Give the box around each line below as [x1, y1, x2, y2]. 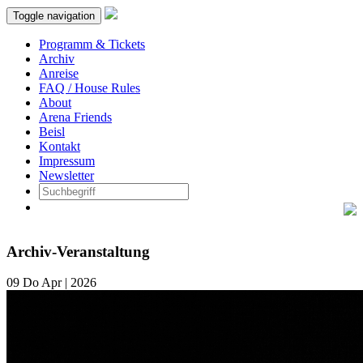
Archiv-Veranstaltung [6, 242, 150, 260]
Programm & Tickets [39, 37, 145, 51]
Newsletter [39, 169, 94, 182]
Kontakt [39, 139, 80, 153]
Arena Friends [39, 110, 112, 124]
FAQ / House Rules [39, 81, 140, 95]
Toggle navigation [13, 10, 95, 22]
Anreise [39, 66, 79, 80]
